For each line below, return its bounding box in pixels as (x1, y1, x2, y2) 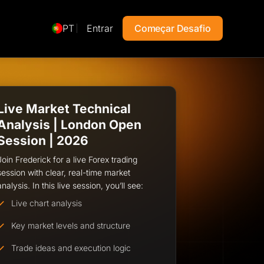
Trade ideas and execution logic (11, 242, 131, 253)
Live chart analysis (11, 197, 82, 208)
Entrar (86, 22, 113, 34)
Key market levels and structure (11, 220, 131, 230)
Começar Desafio (134, 22, 211, 35)
